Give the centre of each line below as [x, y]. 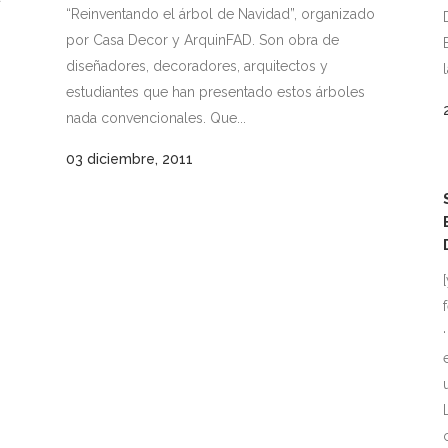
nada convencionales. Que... [156, 118]
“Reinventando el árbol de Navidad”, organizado [220, 14]
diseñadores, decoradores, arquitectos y [197, 66]
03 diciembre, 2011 [129, 159]
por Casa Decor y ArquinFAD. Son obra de [202, 40]
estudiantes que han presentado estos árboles [215, 92]
